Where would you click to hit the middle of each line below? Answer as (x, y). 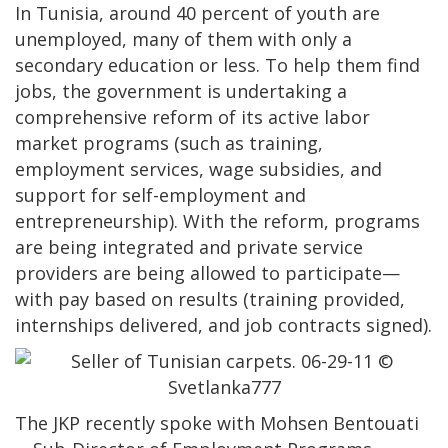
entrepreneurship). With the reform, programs (217, 220)
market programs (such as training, (169, 142)
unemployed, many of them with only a (183, 38)
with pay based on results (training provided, (210, 298)
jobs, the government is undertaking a (181, 90)
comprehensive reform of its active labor (192, 116)
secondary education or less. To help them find (217, 64)
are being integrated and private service (189, 246)
